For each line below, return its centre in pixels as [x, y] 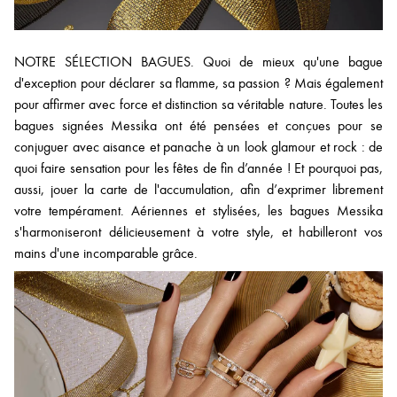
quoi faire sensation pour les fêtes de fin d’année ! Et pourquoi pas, [198, 168]
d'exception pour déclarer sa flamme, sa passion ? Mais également [198, 83]
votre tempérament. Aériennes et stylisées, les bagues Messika [198, 210]
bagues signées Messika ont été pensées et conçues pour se [198, 125]
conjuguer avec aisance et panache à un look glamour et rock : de [198, 147]
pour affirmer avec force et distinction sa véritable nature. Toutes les [198, 104]
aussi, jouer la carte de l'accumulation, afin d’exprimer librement [198, 189]
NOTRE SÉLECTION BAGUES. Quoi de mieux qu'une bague [198, 62]
